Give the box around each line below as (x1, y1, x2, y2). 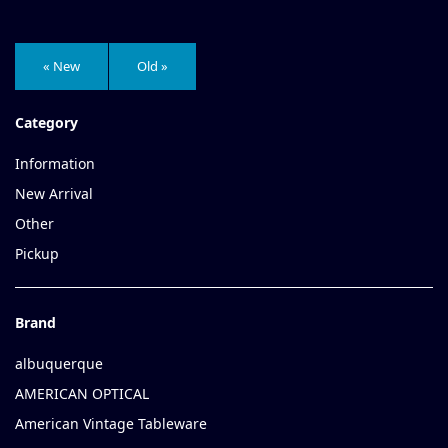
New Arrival (15, 184, 93, 204)
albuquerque (15, 354, 103, 374)
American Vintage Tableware (15, 414, 207, 434)
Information (15, 154, 95, 174)
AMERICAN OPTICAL (15, 384, 149, 404)
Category (15, 113, 78, 133)
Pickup (15, 244, 59, 264)
